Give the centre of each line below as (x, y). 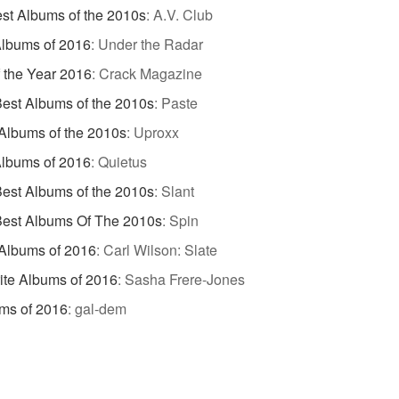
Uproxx (156, 133)
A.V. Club (183, 15)
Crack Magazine (151, 74)
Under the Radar (151, 45)
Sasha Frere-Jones (185, 280)
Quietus (122, 162)
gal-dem (101, 309)
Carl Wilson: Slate (160, 250)
